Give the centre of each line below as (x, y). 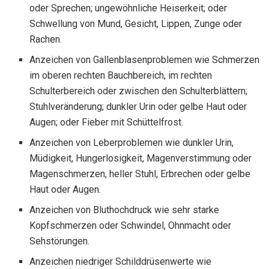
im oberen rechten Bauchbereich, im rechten (121, 75)
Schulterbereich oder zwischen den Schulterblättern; (139, 91)
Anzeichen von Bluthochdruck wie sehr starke (125, 210)
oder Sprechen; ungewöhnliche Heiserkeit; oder (128, 8)
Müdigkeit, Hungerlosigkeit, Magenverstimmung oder (141, 158)
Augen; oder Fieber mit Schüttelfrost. (107, 122)
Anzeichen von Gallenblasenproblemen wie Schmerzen (145, 59)
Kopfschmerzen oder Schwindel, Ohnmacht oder (131, 225)
